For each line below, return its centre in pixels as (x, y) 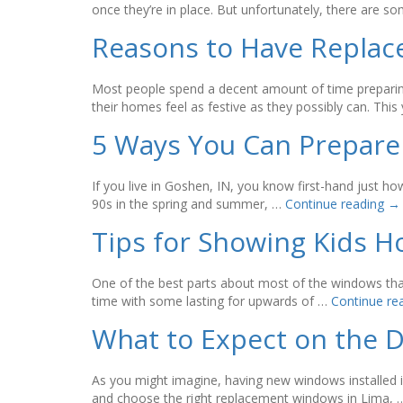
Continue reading (336, 204)
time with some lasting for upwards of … (211, 301)
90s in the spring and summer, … (188, 204)
